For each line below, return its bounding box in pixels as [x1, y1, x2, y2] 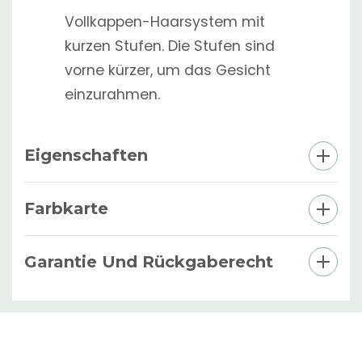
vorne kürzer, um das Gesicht [65, 60, 271, 80]
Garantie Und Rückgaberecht [24, 251, 273, 271]
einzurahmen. [65, 84, 160, 104]
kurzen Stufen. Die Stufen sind [65, 36, 275, 56]
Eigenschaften [24, 145, 148, 165]
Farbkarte [24, 198, 108, 218]
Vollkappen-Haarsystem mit [65, 11, 265, 32]
